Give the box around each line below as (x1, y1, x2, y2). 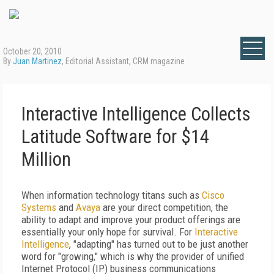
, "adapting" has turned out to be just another (69, 238, 248, 250)
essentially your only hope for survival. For (21, 226, 194, 238)
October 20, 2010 (3, 46, 62, 56)
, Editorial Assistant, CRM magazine (62, 56, 185, 66)
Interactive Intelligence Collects (21, 103, 251, 125)
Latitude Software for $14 (21, 125, 209, 148)
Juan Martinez (13, 56, 62, 66)
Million (21, 148, 71, 171)
